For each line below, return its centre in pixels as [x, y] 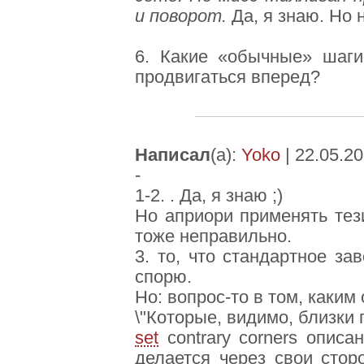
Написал [173, 156]
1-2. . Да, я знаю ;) [209, 196]
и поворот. [181, 17]
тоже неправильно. [213, 237]
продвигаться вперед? [227, 78]
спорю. [163, 277]
